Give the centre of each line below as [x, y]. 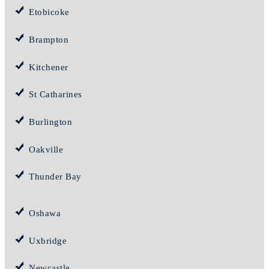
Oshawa [45, 213]
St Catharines [56, 95]
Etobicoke [49, 12]
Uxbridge [48, 240]
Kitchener [49, 67]
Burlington [50, 122]
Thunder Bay [55, 177]
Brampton [49, 39]
